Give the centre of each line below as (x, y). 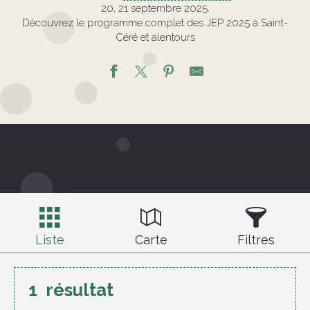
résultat (80, 290)
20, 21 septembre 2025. (155, 9)
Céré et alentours (155, 38)
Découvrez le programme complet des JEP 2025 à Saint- (155, 23)
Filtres (256, 240)
